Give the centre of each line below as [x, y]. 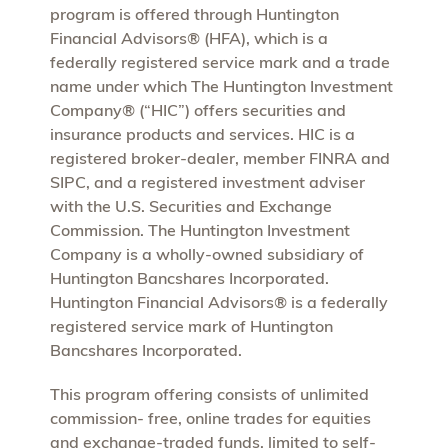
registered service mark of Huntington [191, 325]
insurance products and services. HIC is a [202, 133]
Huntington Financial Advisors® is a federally [219, 301]
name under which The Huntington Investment [221, 85]
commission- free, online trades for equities [210, 417]
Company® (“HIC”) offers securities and [198, 109]
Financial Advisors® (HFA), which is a [189, 37]
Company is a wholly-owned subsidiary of [207, 253]
